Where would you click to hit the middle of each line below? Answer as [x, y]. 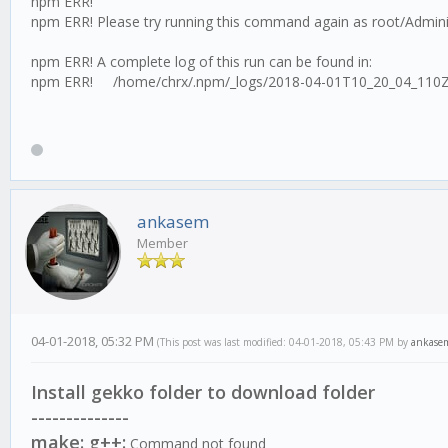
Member [162, 243]
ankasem [173, 222]
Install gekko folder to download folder [203, 392]
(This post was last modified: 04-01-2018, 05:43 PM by [284, 342]
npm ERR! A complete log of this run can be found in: [201, 62]
